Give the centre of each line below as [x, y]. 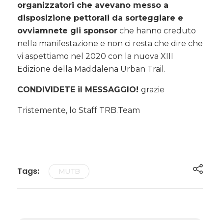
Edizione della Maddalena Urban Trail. [91, 69]
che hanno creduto [157, 31]
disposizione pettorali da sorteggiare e [100, 18]
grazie [153, 90]
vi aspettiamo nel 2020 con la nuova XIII [95, 56]
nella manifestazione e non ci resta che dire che [110, 43]
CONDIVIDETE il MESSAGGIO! [79, 90]
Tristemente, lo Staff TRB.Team [79, 110]
